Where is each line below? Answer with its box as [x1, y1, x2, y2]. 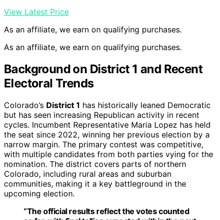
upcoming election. [4, 189, 75, 199]
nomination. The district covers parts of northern [4, 159, 186, 169]
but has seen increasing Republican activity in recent [4, 110, 199, 120]
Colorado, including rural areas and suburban [4, 169, 171, 179]
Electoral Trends [4, 76, 94, 91]
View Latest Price [4, 7, 69, 17]
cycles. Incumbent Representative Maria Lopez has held [4, 120, 211, 130]
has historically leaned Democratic [80, 100, 211, 110]
